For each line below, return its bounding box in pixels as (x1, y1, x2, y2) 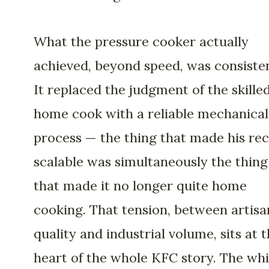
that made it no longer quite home (34, 177, 247, 195)
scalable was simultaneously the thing (34, 153, 268, 171)
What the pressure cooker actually (34, 33, 249, 50)
